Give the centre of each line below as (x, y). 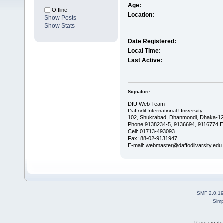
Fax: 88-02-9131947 (152, 138)
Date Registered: (152, 42)
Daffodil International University (165, 110)
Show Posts (60, 18)
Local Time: (144, 51)
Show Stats (59, 26)
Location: (141, 15)
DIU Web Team (146, 103)
